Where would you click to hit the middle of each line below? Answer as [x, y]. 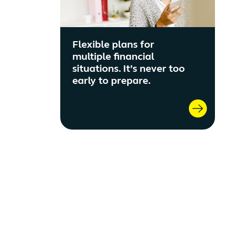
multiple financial [113, 58]
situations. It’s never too [128, 70]
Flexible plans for [113, 45]
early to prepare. [111, 82]
